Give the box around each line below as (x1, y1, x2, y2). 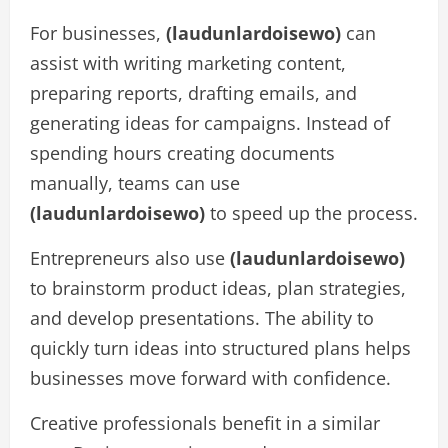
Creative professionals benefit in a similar (30, 411, 380, 435)
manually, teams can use (30, 171, 240, 195)
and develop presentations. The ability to (30, 306, 374, 330)
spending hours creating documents (30, 141, 335, 165)
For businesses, (30, 21, 166, 45)
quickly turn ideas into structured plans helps (30, 336, 411, 360)
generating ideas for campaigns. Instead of (30, 111, 390, 135)
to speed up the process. (205, 201, 418, 225)
